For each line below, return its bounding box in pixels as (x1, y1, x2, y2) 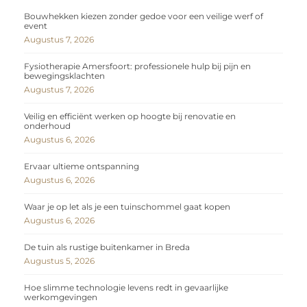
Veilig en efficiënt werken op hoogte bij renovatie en (24, 111, 236, 122)
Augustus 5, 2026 (24, 256, 95, 267)
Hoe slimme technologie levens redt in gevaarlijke (24, 282, 228, 293)
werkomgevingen (24, 292, 97, 303)
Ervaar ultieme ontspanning (24, 161, 139, 172)
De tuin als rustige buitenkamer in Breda (24, 242, 190, 253)
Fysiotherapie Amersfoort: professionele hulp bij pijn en (24, 61, 251, 72)
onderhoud (24, 121, 71, 132)
